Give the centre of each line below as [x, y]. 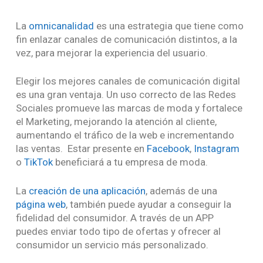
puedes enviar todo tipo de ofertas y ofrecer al [118, 231]
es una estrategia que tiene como [168, 26]
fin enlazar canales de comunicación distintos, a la [126, 39]
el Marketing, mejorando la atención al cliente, [116, 122]
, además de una [181, 190]
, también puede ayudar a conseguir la [148, 204]
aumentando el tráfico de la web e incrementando [125, 135]
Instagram [216, 149]
